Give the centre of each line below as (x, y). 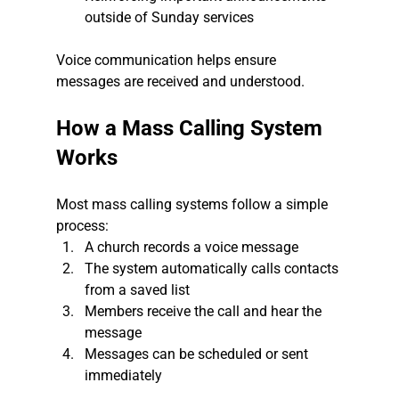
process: (82, 226)
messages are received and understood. (180, 82)
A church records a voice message (191, 248)
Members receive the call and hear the (204, 312)
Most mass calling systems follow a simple (193, 205)
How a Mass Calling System (191, 129)
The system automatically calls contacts (213, 269)
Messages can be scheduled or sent (198, 354)
